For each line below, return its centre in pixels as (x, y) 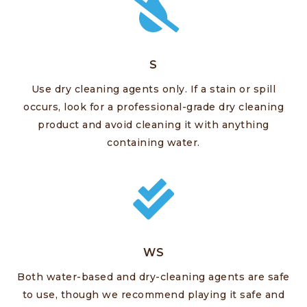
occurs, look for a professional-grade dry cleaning (153, 107)
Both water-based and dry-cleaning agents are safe (153, 277)
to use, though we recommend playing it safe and (153, 295)
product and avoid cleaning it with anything (153, 125)
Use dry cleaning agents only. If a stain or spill (153, 89)
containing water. (153, 143)
